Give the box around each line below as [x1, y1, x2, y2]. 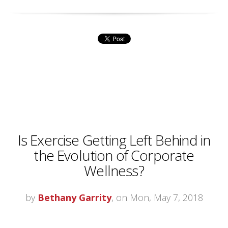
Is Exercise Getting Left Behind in [17, 130, 211, 150]
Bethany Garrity [37, 191, 111, 204]
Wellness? [84, 161, 144, 181]
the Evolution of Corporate [34, 146, 194, 165]
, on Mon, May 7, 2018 [111, 191, 203, 204]
